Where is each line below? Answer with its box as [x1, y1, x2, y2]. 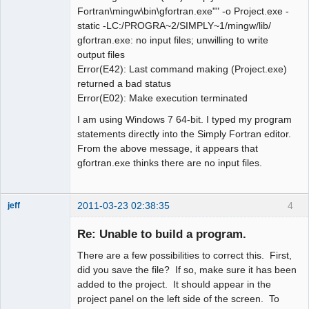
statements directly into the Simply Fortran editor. [77, 128, 291, 139]
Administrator [8, 212, 57, 223]
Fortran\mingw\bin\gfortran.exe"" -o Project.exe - [77, 5, 289, 17]
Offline [18, 228, 45, 239]
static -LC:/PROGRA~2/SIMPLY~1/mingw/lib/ [77, 19, 271, 31]
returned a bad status [77, 77, 171, 89]
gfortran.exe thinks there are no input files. [77, 157, 262, 168]
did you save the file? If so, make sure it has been [77, 264, 297, 276]
